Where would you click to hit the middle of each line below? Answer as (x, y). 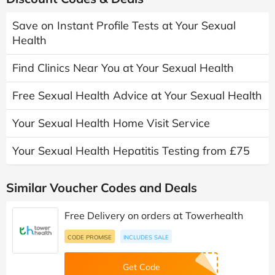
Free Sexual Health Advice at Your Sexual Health (137, 95)
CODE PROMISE (90, 237)
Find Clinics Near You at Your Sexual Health (123, 68)
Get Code (141, 267)
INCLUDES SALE (146, 237)
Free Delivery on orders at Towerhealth (154, 215)
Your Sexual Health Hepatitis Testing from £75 (131, 150)
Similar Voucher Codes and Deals (102, 187)
